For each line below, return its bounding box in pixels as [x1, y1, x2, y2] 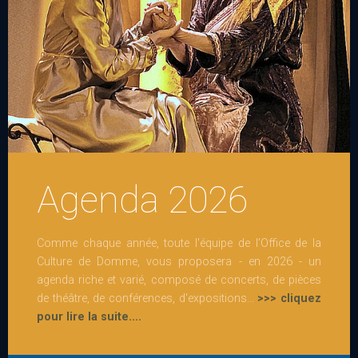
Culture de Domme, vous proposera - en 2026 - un [37, 254, 321, 268]
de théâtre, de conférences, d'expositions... [37, 291, 258, 305]
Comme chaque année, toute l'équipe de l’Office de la [37, 236, 321, 250]
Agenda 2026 [37, 177, 248, 221]
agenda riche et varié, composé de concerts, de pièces [37, 272, 321, 287]
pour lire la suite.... [37, 309, 141, 324]
